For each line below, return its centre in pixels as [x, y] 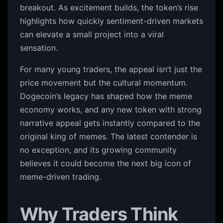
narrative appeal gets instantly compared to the [110, 123]
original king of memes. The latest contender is [109, 136]
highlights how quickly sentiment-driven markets [111, 21]
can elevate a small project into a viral [92, 34]
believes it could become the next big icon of [106, 163]
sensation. [39, 48]
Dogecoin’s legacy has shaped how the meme [106, 96]
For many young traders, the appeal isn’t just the [111, 69]
